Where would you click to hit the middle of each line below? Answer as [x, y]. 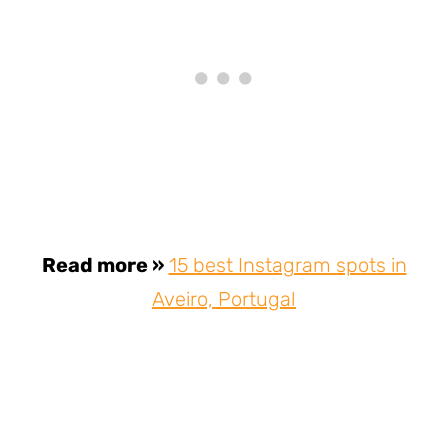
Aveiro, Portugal [224, 299]
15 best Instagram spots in [287, 265]
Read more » [102, 265]
